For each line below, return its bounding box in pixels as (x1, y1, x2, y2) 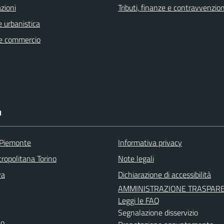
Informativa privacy (118, 136, 182, 148)
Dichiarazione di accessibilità (118, 168, 211, 180)
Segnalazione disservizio (118, 206, 198, 218)
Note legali (118, 152, 154, 164)
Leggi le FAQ (118, 194, 159, 206)
